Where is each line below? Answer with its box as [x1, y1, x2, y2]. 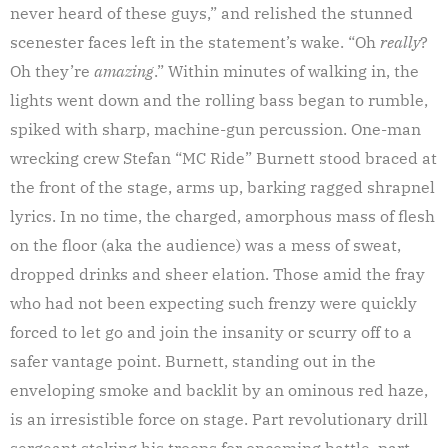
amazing [94, 60, 154, 81]
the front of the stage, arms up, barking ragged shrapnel [10, 176, 435, 197]
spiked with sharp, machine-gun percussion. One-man [10, 118, 421, 139]
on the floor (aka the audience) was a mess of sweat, [10, 234, 401, 255]
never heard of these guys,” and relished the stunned [10, 2, 413, 23]
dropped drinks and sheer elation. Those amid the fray [10, 263, 425, 284]
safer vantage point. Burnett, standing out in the [10, 350, 376, 371]
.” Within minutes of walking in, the [154, 60, 419, 81]
